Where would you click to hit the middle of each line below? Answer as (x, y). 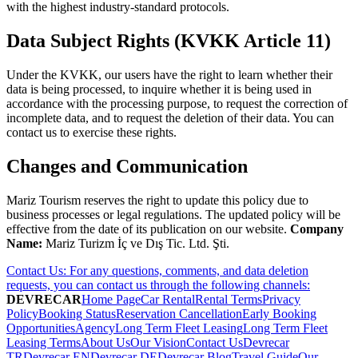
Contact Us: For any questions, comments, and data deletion (157, 270)
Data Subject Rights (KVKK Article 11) (169, 41)
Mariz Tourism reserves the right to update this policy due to (157, 200)
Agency (95, 328)
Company (317, 229)
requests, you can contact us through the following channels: (158, 284)
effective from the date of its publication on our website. (148, 229)
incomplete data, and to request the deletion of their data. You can (170, 118)
